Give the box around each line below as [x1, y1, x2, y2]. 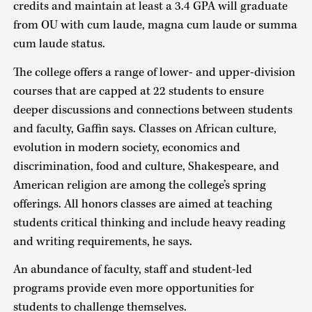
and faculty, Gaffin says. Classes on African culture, [13, 120, 276, 136]
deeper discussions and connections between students [13, 102, 292, 118]
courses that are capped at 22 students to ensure [13, 83, 264, 99]
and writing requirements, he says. [13, 233, 195, 249]
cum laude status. [13, 36, 108, 52]
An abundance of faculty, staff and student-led [13, 262, 252, 278]
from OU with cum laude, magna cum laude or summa [13, 17, 297, 33]
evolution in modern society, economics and [13, 139, 240, 155]
